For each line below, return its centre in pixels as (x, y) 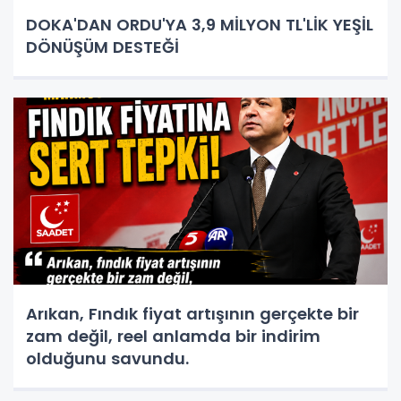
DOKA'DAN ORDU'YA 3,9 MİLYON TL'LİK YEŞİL (200, 24)
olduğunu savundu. (107, 358)
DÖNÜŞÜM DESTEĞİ (102, 47)
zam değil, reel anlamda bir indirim (173, 336)
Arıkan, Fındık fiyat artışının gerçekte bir (192, 313)
